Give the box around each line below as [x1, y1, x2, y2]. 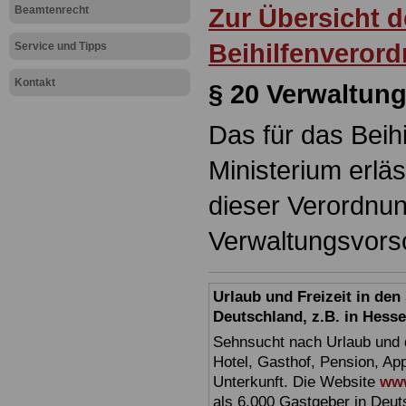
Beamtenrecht [14, 4, 89, 16]
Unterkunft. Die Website [213, 373, 380, 391]
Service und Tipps [14, 40, 107, 53]
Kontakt [14, 76, 55, 89]
